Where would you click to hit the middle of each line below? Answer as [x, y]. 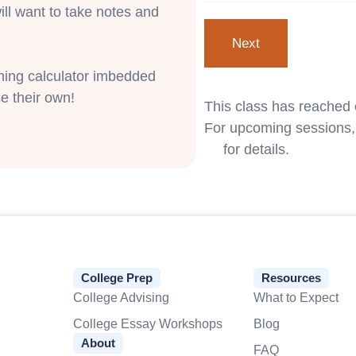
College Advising [121, 298]
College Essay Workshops [147, 324]
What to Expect [296, 298]
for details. [255, 150]
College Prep [116, 278]
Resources [291, 278]
